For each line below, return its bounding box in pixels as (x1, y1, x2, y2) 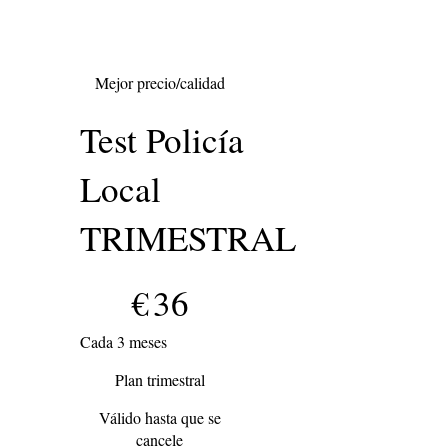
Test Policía (80, 115, 244, 163)
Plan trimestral (114, 368, 205, 390)
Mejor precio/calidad (94, 72, 225, 94)
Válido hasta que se (98, 406, 221, 428)
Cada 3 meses (80, 330, 167, 352)
